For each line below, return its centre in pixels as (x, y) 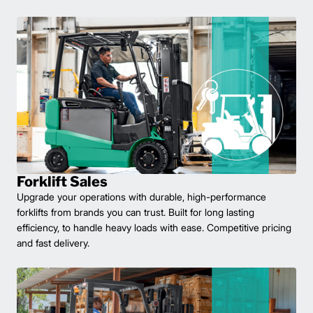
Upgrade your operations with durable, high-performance (141, 197)
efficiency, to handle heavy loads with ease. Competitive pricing (154, 228)
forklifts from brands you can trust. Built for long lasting (136, 212)
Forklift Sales (62, 182)
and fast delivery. (53, 243)
